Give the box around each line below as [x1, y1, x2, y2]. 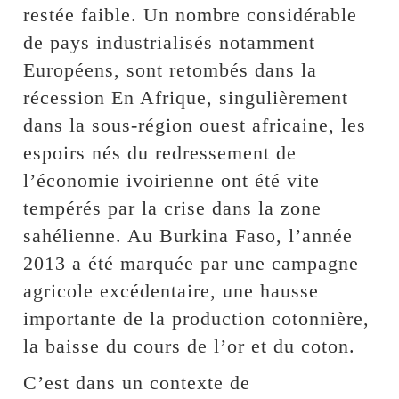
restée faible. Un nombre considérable [23, 3, 358, 26]
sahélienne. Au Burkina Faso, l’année [23, 224, 354, 247]
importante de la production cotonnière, [23, 306, 370, 330]
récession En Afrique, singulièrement [23, 85, 349, 109]
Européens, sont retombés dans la [23, 58, 318, 81]
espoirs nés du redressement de [23, 141, 297, 164]
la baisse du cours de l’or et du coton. [23, 334, 356, 357]
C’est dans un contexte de [23, 370, 251, 394]
